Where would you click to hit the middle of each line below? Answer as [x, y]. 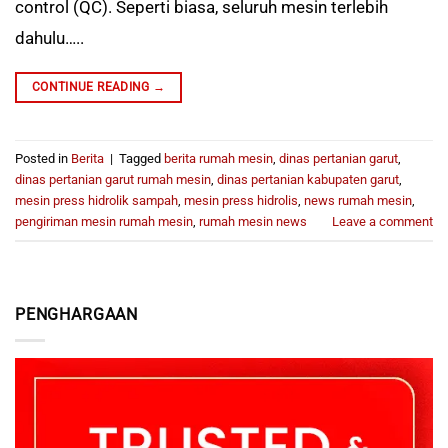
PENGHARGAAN [77, 314]
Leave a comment [382, 221]
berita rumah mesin [218, 158]
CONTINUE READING [92, 87]
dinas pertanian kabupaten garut [308, 179]
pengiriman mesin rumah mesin [104, 221]
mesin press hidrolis [241, 200]
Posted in [43, 158]
